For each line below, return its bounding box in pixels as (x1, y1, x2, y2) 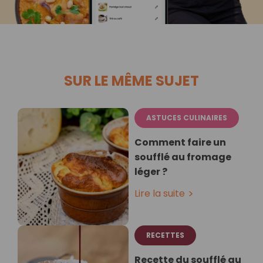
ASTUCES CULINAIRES (146, 113, 227, 123)
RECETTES (146, 230, 184, 241)
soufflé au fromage (134, 150, 231, 164)
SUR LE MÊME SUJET (64, 71, 199, 91)
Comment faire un (134, 136, 226, 150)
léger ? (134, 165, 167, 179)
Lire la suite (134, 187, 185, 201)
